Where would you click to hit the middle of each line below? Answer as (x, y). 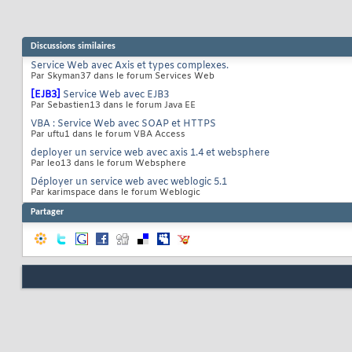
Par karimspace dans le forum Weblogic (115, 193)
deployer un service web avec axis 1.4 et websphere (150, 154)
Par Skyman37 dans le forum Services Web (123, 77)
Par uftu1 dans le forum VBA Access (108, 135)
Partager (47, 213)
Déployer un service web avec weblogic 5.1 (129, 183)
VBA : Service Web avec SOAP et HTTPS (123, 125)
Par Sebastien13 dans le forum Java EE (113, 106)
